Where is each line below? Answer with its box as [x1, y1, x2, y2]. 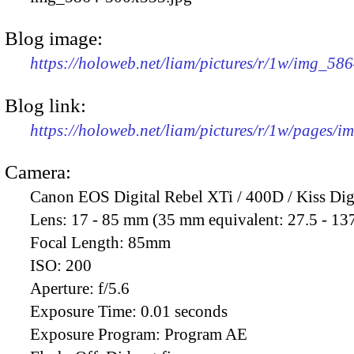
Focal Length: [30, 232, 128, 252]
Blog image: [5, 28, 103, 50]
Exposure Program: [30, 324, 164, 344]
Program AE [164, 324, 247, 344]
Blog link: [5, 94, 86, 116]
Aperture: [30, 278, 98, 298]
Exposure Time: [30, 301, 141, 321]
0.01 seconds [141, 301, 228, 321]
